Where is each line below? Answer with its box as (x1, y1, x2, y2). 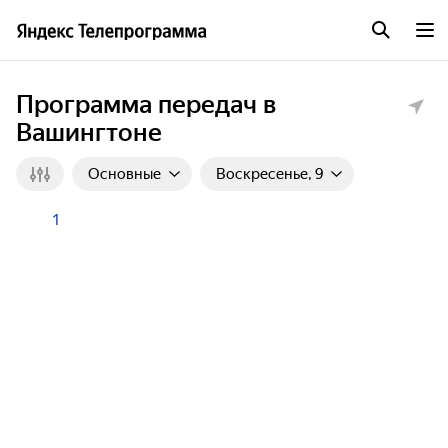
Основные (88, 165, 161, 183)
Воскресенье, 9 (216, 165, 323, 183)
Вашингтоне (16, 118, 162, 147)
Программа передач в (16, 90, 277, 119)
